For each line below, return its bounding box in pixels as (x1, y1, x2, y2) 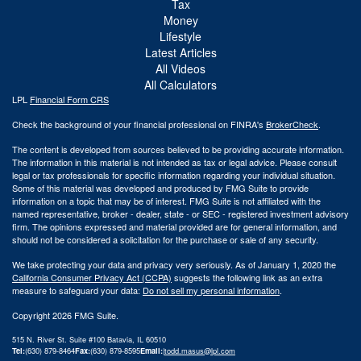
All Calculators (144, 76, 217, 93)
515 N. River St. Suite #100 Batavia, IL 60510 (12, 333, 166, 345)
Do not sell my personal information (143, 283, 280, 297)
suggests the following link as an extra (172, 270, 322, 284)
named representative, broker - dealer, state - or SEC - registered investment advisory (12, 206, 349, 220)
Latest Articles (144, 44, 217, 60)
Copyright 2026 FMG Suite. (12, 308, 118, 322)
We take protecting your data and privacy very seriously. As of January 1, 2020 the (12, 257, 336, 271)
